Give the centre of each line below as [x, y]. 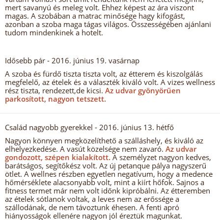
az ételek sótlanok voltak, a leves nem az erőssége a [92, 199]
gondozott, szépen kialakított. [58, 157]
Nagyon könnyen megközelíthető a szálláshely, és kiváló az [104, 140]
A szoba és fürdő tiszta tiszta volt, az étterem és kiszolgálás [104, 74]
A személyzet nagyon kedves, [161, 157]
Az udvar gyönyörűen [142, 90]
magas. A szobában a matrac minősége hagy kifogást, [95, 16]
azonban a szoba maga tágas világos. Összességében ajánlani [108, 24]
